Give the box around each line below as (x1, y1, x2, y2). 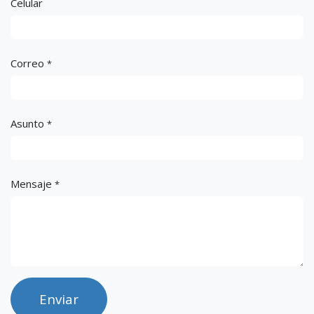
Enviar (39, 290, 78, 308)
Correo (11, 56, 44, 71)
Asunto (11, 116, 44, 131)
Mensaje (11, 177, 52, 191)
